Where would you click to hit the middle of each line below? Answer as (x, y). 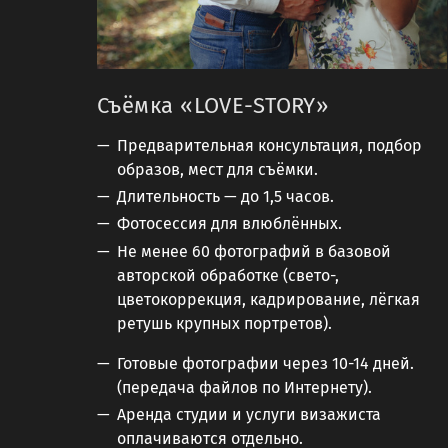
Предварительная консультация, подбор (269, 146)
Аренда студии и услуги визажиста (249, 414)
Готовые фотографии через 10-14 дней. (265, 363)
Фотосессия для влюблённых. (233, 224)
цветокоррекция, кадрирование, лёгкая (268, 299)
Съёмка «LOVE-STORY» (213, 106)
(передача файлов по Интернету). (244, 387)
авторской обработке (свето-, (228, 275)
